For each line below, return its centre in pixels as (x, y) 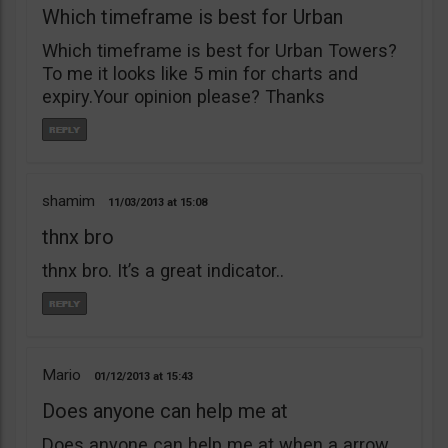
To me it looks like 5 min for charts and (200, 73)
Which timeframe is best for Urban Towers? (219, 50)
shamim (68, 200)
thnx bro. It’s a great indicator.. (163, 270)
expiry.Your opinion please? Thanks (183, 96)
